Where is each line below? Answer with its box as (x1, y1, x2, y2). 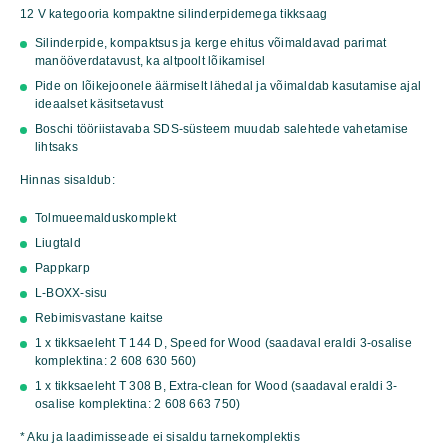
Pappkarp (35, 260, 90, 275)
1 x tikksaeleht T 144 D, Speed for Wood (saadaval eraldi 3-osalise (35, 335, 412, 350)
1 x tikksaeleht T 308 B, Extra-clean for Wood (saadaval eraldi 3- (35, 378, 398, 393)
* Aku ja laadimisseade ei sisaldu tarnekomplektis (20, 429, 300, 444)
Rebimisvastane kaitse (35, 310, 164, 325)
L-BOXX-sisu (35, 285, 108, 300)
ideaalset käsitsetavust (35, 96, 164, 111)
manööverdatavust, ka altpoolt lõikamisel (35, 53, 266, 68)
